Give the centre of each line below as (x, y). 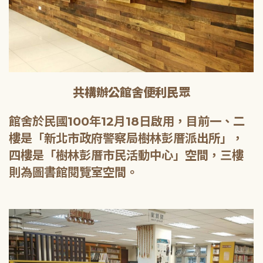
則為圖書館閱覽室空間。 (73, 173)
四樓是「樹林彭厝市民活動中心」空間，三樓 (126, 156)
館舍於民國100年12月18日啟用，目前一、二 (127, 122)
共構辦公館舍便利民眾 (131, 93)
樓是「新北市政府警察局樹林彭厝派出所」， (126, 139)
